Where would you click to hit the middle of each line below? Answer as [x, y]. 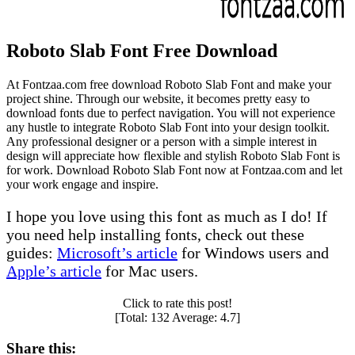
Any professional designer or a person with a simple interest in [162, 142]
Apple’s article [54, 271]
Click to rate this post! [177, 303]
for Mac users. [150, 271]
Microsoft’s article [117, 253]
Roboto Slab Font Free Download [142, 51]
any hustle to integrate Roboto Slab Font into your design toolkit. [168, 128]
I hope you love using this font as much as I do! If [167, 217]
